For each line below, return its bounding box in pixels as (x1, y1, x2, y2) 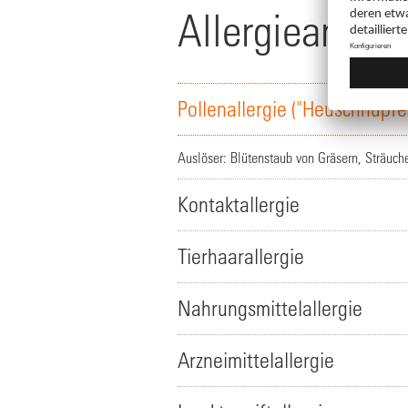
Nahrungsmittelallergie (178, 296, 362, 321)
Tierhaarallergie (178, 244, 304, 269)
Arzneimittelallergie (178, 348, 334, 372)
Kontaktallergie (178, 192, 300, 217)
